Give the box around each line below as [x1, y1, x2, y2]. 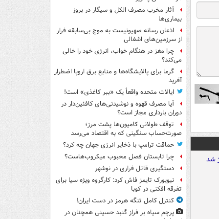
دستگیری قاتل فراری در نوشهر [95, 164, 174, 174]
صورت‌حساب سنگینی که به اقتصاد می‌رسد [71, 129, 182, 138]
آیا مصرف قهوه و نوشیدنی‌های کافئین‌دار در [61, 99, 174, 109]
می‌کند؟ [162, 55, 182, 65]
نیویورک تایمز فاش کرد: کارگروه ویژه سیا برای [56, 175, 174, 185]
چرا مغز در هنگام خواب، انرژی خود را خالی [63, 46, 174, 56]
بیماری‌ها [158, 14, 182, 24]
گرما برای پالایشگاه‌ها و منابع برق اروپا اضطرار [54, 67, 174, 77]
